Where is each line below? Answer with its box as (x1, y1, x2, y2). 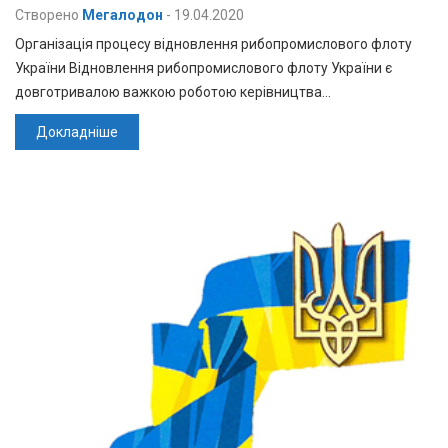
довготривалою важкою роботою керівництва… (15, 84, 331, 101)
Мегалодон (82, 7, 163, 24)
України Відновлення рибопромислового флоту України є (15, 60, 392, 77)
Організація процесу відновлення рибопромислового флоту (15, 36, 412, 53)
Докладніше (36, 124, 118, 141)
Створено (15, 7, 79, 24)
